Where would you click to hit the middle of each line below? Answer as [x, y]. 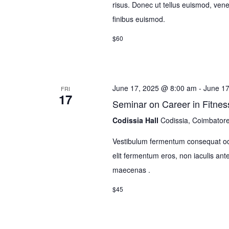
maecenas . [131, 169]
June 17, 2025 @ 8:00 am [154, 88]
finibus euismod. [139, 19]
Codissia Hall [136, 120]
